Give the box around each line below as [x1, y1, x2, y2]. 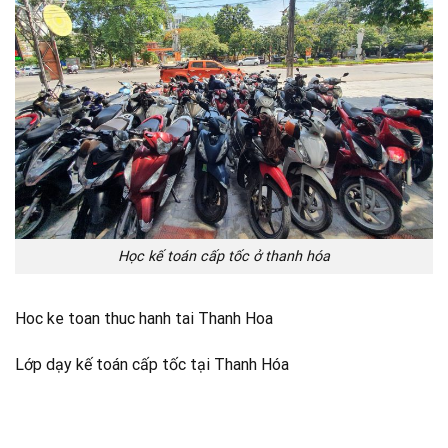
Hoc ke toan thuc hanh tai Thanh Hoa [15, 308, 273, 328]
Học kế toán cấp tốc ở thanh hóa [118, 248, 330, 266]
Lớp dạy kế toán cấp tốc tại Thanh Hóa [15, 354, 289, 374]
